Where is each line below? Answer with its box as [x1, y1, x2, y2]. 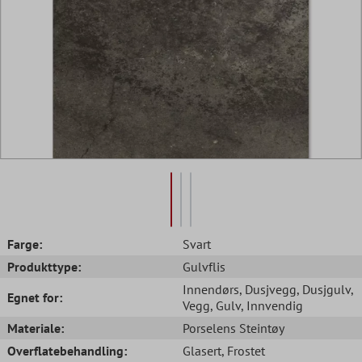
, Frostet [221, 342, 265, 359]
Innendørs [183, 280, 239, 297]
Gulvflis [183, 258, 225, 275]
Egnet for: [7, 288, 62, 305]
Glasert [183, 342, 221, 359]
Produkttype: [7, 258, 81, 275]
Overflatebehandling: [7, 342, 127, 359]
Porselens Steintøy [183, 319, 284, 336]
